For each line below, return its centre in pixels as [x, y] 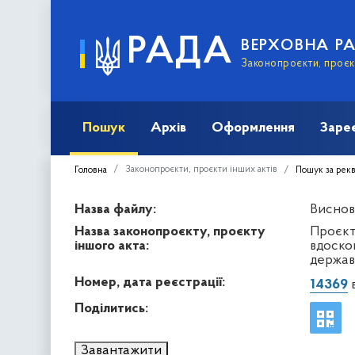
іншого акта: [112, 246]
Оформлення [253, 128]
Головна [91, 170]
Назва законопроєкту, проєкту [170, 231]
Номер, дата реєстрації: [150, 282]
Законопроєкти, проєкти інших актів [201, 169]
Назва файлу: [115, 209]
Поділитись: [111, 308]
